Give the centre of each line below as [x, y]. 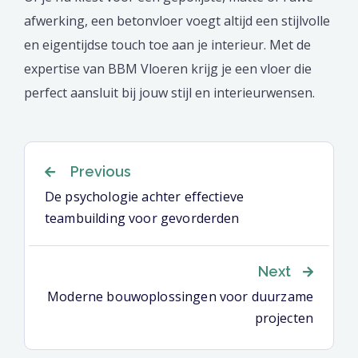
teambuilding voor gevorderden [142, 219]
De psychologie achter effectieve [145, 197]
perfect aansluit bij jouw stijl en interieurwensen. [169, 93]
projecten [284, 318]
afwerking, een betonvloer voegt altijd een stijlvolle [177, 21]
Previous [99, 172]
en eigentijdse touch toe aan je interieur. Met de [167, 45]
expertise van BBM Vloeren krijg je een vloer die [168, 69]
